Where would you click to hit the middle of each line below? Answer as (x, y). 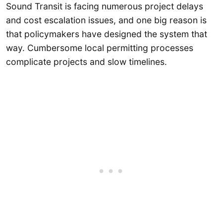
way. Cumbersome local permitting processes (100, 48)
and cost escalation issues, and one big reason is (106, 20)
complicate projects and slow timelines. (88, 61)
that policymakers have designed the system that (107, 34)
